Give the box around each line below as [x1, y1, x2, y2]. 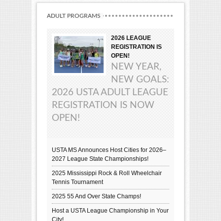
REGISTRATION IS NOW [52, 100, 154, 110]
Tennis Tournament [52, 178, 103, 185]
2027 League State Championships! [52, 155, 148, 162]
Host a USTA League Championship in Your [52, 207, 169, 214]
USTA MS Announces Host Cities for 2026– [52, 146, 166, 153]
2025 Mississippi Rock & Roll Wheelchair [52, 169, 162, 177]
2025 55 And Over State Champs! [52, 192, 141, 200]
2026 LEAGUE [111, 34, 151, 41]
